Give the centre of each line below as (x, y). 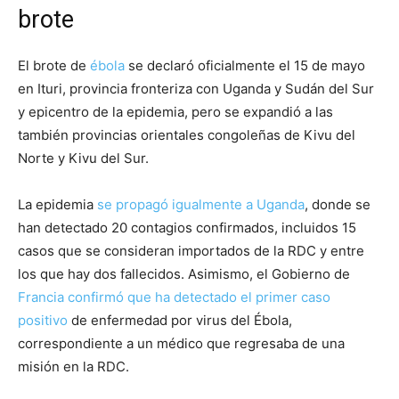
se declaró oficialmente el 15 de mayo (245, 66)
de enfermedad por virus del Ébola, (180, 321)
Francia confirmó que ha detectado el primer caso (174, 297)
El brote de (54, 66)
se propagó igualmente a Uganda (201, 205)
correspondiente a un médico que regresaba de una (181, 344)
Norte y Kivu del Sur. (83, 159)
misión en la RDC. (73, 367)
